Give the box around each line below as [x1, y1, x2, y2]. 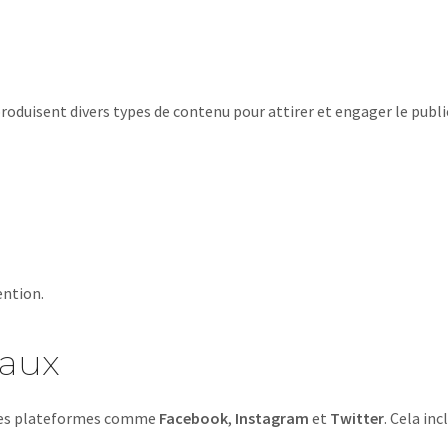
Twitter [330, 408, 384, 428]
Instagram [235, 408, 309, 428]
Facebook [159, 408, 228, 428]
